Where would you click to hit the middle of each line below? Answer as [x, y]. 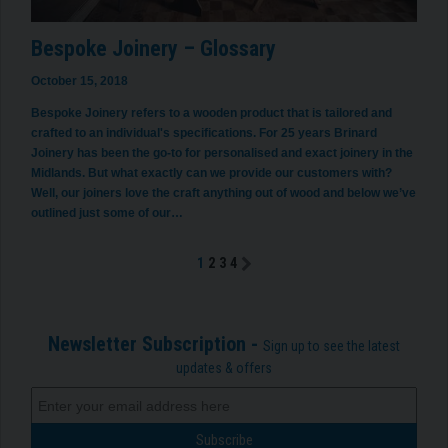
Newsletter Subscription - [155, 343]
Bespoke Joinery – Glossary [153, 48]
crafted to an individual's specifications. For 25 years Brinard [204, 132]
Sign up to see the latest [331, 345]
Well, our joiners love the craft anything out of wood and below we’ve [223, 192]
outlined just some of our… [107, 212]
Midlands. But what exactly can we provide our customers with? [211, 172]
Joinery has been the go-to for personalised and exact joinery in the [222, 152]
